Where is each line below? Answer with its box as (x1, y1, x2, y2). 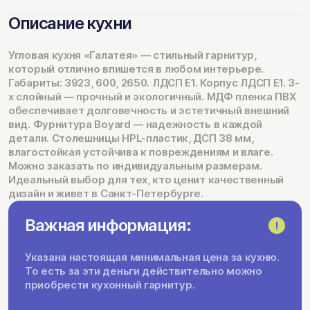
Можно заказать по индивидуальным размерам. (8, 158, 262, 172)
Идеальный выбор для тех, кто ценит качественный (8, 172, 284, 186)
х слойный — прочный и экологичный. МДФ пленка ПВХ (8, 89, 296, 103)
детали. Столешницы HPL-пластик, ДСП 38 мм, (8, 131, 254, 145)
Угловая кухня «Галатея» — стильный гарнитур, (8, 48, 257, 62)
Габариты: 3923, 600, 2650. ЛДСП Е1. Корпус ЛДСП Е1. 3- (8, 75, 300, 89)
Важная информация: (25, 215, 191, 235)
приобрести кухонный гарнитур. (25, 277, 195, 291)
